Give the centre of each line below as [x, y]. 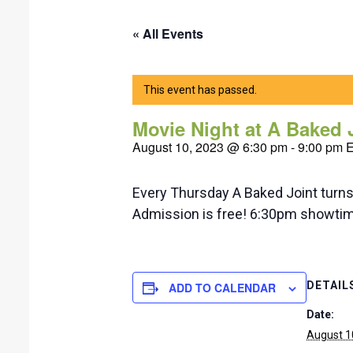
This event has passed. [200, 90]
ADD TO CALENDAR [222, 288]
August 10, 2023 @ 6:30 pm [210, 147]
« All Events [168, 33]
